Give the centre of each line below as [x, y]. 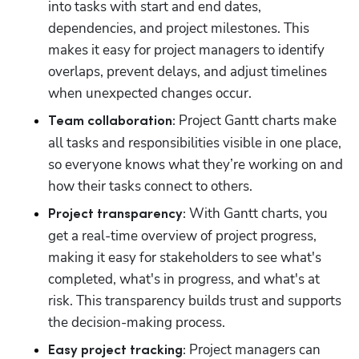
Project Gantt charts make [256, 120]
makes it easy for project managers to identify [186, 50]
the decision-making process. [137, 322]
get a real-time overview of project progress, [182, 236]
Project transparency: [117, 214]
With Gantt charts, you [257, 213]
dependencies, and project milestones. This [179, 28]
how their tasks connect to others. [150, 186]
